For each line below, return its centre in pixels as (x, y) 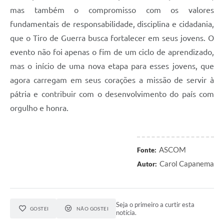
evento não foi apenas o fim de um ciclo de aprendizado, (112, 52)
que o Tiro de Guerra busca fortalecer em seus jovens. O (112, 38)
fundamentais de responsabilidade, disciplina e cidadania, (112, 24)
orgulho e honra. (39, 108)
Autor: (147, 164)
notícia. (126, 213)
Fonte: (147, 150)
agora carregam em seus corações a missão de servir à (112, 80)
